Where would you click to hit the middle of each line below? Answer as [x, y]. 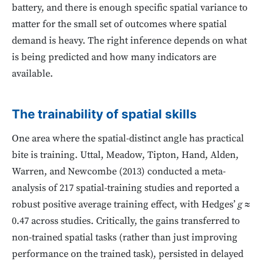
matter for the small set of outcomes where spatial [119, 25]
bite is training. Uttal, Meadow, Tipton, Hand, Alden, [125, 155]
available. [32, 74]
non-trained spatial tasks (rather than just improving [125, 237]
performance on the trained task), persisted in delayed [128, 254]
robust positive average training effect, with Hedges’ [125, 204]
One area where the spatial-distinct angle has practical [128, 138]
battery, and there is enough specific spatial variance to [130, 8]
